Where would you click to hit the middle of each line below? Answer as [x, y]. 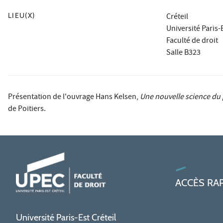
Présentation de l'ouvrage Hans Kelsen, [74, 97]
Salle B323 [183, 53]
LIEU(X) [22, 15]
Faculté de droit [192, 41]
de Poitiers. [27, 109]
